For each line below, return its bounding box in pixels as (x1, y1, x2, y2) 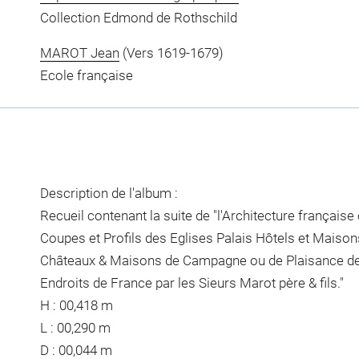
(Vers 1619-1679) (119, 44, 224, 61)
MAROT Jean (39, 44, 119, 61)
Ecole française (39, 67, 133, 83)
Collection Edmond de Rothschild (39, 10, 237, 26)
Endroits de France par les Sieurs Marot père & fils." (39, 274, 344, 291)
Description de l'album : (39, 184, 178, 201)
